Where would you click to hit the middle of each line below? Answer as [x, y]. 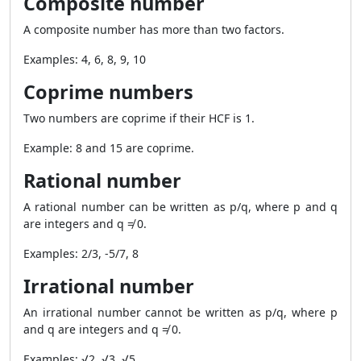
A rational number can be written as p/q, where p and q [180, 207]
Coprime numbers [108, 92]
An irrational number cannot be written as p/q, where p [180, 312]
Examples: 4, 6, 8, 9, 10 [85, 59]
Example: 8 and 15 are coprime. [109, 148]
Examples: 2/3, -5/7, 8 [81, 253]
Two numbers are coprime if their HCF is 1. [139, 118]
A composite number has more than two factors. [154, 29]
